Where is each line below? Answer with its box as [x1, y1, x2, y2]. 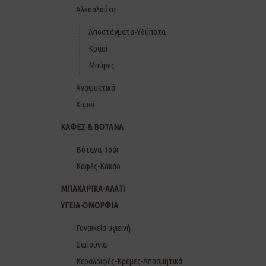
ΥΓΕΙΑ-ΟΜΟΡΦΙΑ [61, 200, 118, 211]
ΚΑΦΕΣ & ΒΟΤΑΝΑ [61, 122, 123, 132]
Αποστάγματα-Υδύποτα [88, 27, 166, 37]
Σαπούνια [76, 239, 107, 250]
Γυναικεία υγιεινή [76, 223, 131, 233]
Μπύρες [88, 60, 115, 71]
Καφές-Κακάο [76, 161, 121, 172]
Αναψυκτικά [76, 83, 115, 93]
